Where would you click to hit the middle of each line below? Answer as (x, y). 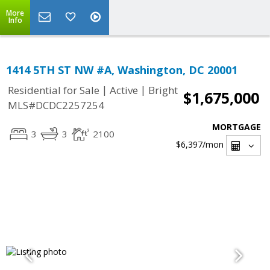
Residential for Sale (54, 90)
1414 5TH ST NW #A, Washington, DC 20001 (122, 70)
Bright (163, 90)
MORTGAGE (237, 127)
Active (124, 90)
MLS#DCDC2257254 (56, 105)
